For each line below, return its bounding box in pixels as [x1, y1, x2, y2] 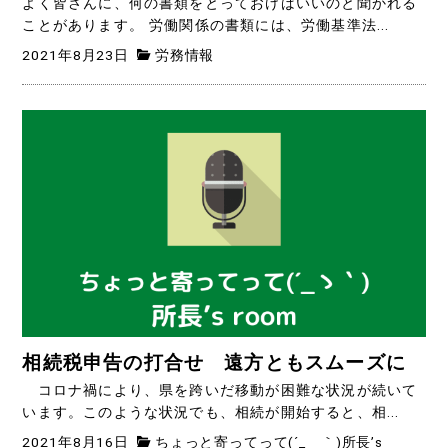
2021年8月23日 [22, 46, 129, 63]
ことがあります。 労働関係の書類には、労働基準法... [22, 17, 390, 35]
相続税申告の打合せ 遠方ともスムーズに [22, 352, 407, 375]
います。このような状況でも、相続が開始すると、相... [22, 404, 400, 422]
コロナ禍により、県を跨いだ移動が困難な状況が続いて [22, 382, 418, 400]
